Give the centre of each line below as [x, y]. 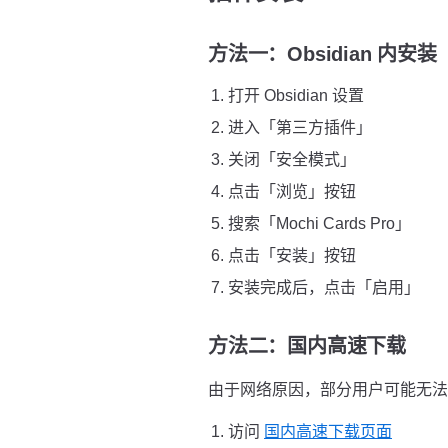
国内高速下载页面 [328, 431]
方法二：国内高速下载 [307, 346]
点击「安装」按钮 [292, 255]
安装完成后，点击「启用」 [324, 287]
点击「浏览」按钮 [292, 191]
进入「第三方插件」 [300, 127]
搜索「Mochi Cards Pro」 [319, 223]
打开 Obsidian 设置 [296, 95]
